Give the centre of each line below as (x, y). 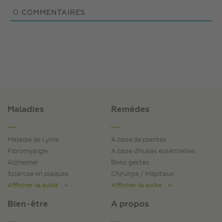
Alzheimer (23, 163)
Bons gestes (130, 163)
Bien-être (28, 204)
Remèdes (130, 110)
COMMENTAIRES (52, 13)
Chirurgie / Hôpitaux (142, 174)
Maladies (26, 110)
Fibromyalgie (28, 152)
